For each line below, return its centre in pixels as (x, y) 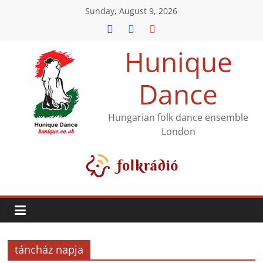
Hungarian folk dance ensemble (178, 117)
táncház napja (49, 249)
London (178, 131)
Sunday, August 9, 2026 (131, 11)
